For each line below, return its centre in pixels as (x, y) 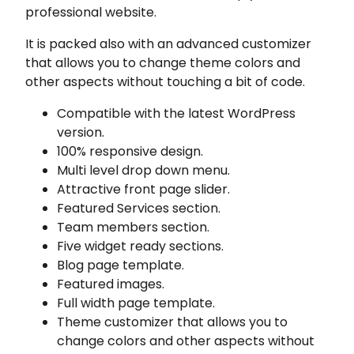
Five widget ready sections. (141, 246)
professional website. (91, 12)
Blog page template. (121, 265)
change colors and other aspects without (186, 341)
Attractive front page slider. (144, 189)
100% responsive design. (130, 151)
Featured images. (111, 284)
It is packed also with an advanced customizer (169, 44)
